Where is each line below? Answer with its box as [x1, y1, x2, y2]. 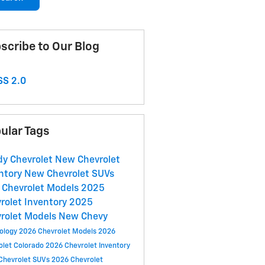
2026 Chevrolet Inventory [45, 243, 130, 250]
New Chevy [58, 212, 108, 222]
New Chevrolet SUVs [24, 170, 114, 180]
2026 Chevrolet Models [18, 228, 98, 236]
